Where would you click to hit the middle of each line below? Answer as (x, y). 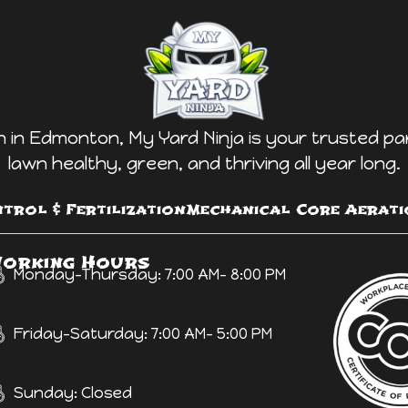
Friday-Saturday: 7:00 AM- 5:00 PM (143, 333)
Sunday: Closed (73, 392)
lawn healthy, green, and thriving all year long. (204, 164)
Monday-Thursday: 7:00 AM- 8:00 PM (150, 274)
